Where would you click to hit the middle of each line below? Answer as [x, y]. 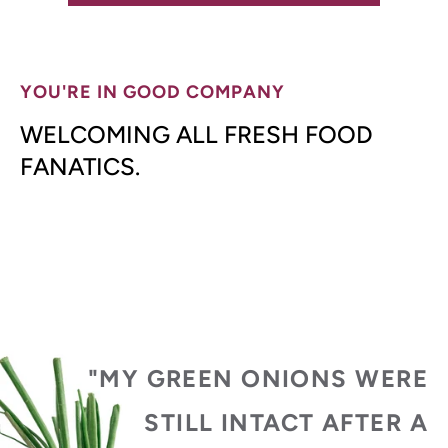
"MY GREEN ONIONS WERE [257, 379]
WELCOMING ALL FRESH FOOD [196, 135]
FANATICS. [80, 167]
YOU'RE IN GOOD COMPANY [152, 92]
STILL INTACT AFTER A [286, 423]
